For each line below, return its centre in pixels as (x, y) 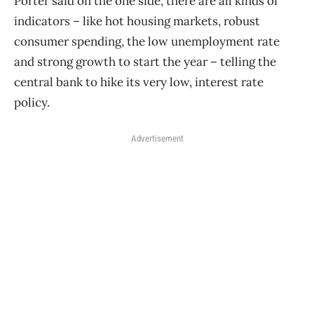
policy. (32, 103)
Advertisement (157, 139)
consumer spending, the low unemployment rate (147, 42)
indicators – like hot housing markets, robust (137, 21)
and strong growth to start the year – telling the (145, 62)
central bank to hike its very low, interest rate (139, 82)
